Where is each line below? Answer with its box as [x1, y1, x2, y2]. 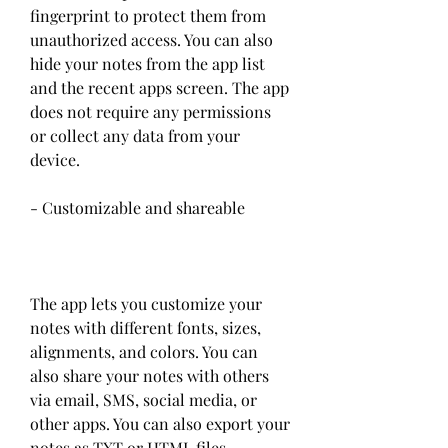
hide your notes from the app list [30, 53, 265, 74]
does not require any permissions [30, 101, 271, 122]
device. [30, 149, 80, 170]
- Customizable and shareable [30, 197, 245, 218]
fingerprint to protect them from [30, 5, 266, 26]
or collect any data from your [30, 125, 240, 146]
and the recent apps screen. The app [30, 77, 289, 98]
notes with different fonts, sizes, [30, 317, 261, 338]
